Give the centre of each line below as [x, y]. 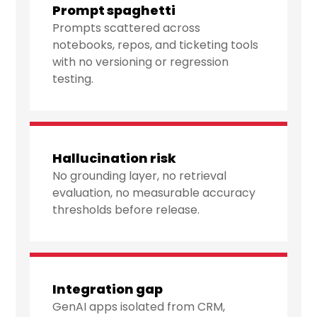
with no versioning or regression [141, 62]
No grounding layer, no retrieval [140, 176]
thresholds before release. [126, 210]
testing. [73, 79]
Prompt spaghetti [114, 11]
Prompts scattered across [127, 28]
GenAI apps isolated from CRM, [139, 307]
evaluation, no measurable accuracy [154, 193]
